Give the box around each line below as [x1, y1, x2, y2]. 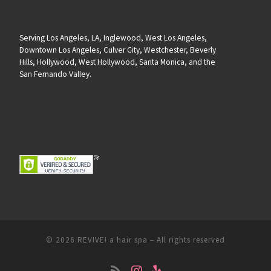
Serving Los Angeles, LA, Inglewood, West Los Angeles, [19, 32, 207, 43]
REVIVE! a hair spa [77, 235, 148, 246]
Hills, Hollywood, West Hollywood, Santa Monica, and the [19, 56, 215, 67]
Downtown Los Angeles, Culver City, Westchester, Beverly [19, 44, 216, 55]
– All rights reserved [148, 235, 225, 246]
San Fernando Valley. [19, 68, 91, 79]
